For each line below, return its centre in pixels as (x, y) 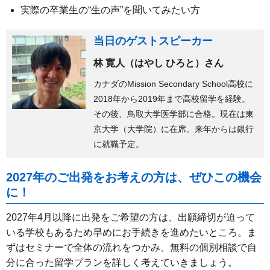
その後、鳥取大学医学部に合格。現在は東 (173, 114)
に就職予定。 (118, 144)
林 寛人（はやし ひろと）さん (158, 63)
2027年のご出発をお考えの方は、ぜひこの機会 (134, 177)
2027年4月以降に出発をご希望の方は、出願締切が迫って (130, 217)
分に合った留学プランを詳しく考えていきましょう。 (122, 262)
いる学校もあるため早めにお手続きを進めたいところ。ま (131, 232)
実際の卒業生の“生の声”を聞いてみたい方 (110, 10)
